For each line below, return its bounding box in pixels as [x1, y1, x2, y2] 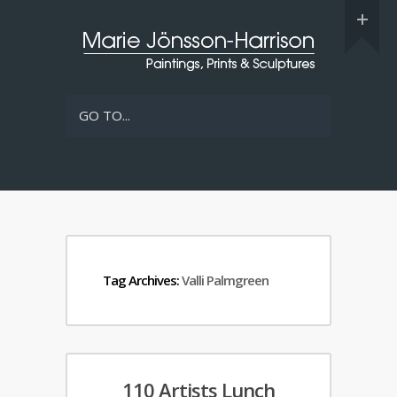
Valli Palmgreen [182, 271, 269, 289]
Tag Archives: [103, 271, 182, 289]
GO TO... [79, 106, 130, 124]
